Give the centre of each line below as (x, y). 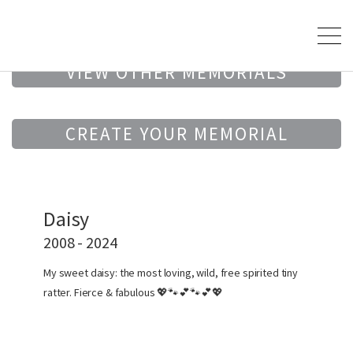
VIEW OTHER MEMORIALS (176, 72)
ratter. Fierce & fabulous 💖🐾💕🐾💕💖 (133, 292)
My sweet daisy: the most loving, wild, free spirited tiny (171, 273)
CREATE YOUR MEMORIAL (176, 134)
